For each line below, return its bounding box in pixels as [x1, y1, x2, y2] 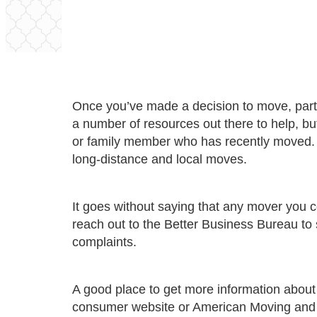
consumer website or [72, 300, 192, 314]
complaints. [72, 235, 137, 249]
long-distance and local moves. [72, 152, 247, 166]
